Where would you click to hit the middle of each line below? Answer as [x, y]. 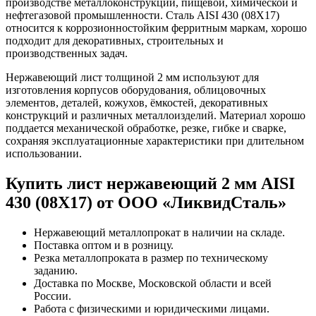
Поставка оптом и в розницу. [104, 245]
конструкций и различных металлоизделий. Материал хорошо [156, 115]
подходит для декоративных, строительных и [115, 40]
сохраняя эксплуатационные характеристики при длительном [155, 140]
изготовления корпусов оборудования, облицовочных [136, 90]
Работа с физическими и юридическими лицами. [152, 308]
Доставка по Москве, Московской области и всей [153, 283]
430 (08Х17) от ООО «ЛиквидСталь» [146, 202]
